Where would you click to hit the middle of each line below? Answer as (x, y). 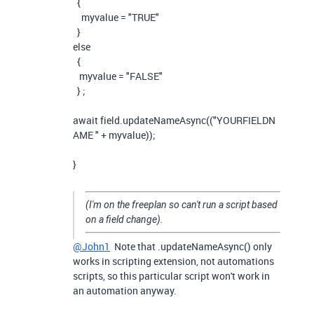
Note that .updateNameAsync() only (191, 246)
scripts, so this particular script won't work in (171, 276)
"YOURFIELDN (244, 120)
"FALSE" (144, 76)
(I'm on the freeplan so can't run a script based (182, 205)
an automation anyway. (125, 291)
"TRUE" (144, 17)
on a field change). (124, 219)
